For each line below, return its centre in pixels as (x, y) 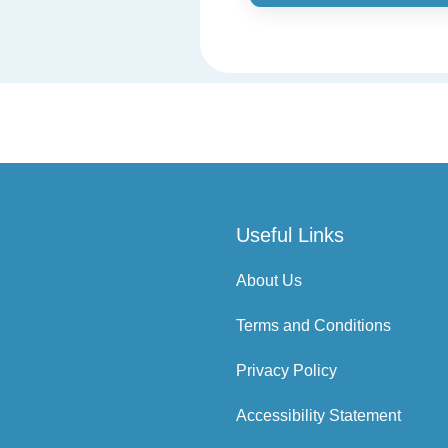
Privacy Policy (286, 370)
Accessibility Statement (318, 415)
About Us (269, 280)
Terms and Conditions (313, 325)
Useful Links (290, 235)
